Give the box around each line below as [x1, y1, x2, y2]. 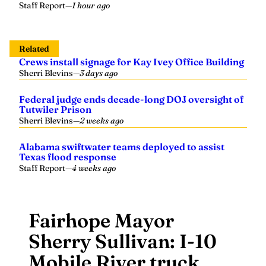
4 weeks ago [72, 163, 116, 173]
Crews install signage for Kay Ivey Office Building [19, 56, 244, 68]
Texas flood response [19, 151, 116, 163]
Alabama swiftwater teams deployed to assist [19, 141, 224, 153]
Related [19, 43, 49, 54]
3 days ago [80, 68, 118, 78]
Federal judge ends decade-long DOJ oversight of [19, 93, 243, 105]
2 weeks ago [80, 115, 123, 126]
